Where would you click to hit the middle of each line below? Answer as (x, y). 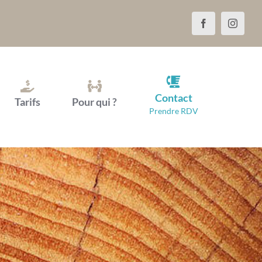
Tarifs (27, 102)
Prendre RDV (173, 111)
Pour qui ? (95, 102)
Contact (173, 98)
